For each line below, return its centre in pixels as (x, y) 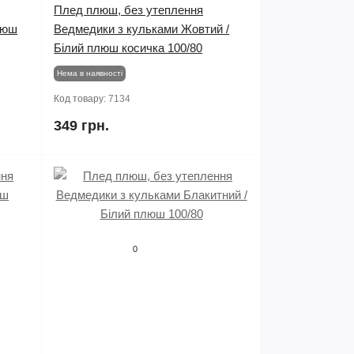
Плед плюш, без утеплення (129, 10)
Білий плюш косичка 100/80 (128, 48)
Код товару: (81, 99)
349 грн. (82, 126)
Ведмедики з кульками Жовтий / (142, 29)
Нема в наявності (90, 73)
